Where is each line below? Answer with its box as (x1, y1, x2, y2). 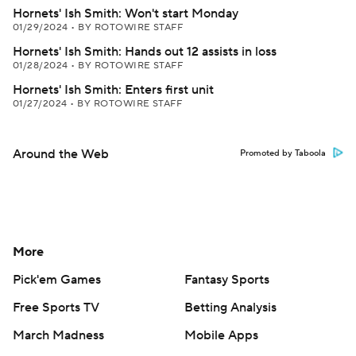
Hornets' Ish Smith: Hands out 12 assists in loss (13, 44, 277, 60)
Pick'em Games (13, 272, 101, 288)
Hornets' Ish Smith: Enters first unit (13, 82, 214, 98)
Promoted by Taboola (240, 148, 326, 159)
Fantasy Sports (184, 272, 269, 288)
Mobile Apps (184, 327, 258, 343)
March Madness (13, 327, 104, 343)
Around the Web (13, 146, 109, 162)
